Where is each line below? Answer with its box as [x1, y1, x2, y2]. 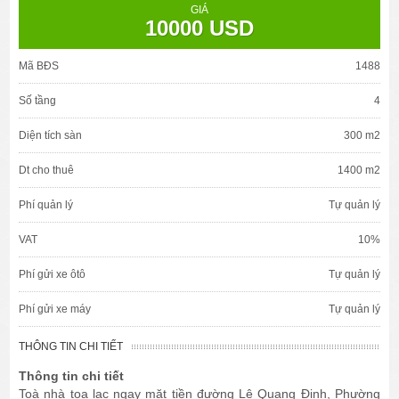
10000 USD [145, 16, 254, 41]
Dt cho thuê [19, 164, 75, 177]
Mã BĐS [19, 60, 60, 73]
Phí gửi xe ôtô [19, 268, 86, 281]
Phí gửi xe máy [19, 303, 92, 316]
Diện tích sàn [19, 129, 83, 142]
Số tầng [19, 94, 57, 108]
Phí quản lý [19, 199, 74, 212]
